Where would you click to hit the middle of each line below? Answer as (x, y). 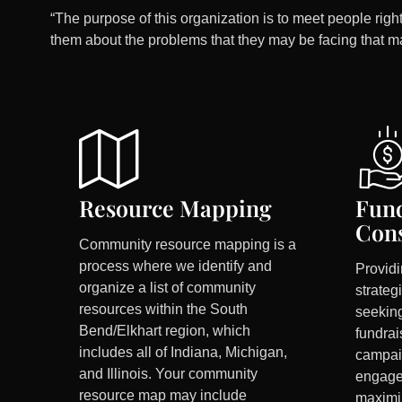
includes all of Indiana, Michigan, (184, 353)
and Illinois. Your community (169, 374)
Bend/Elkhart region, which (165, 331)
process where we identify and (176, 267)
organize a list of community (168, 288)
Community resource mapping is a (188, 245)
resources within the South (164, 310)
